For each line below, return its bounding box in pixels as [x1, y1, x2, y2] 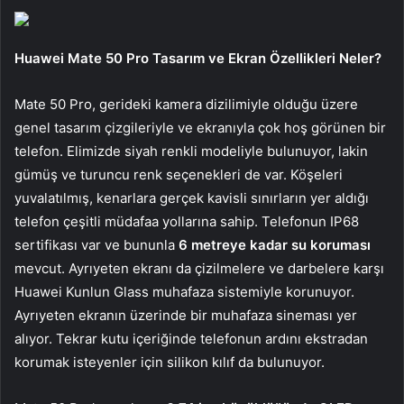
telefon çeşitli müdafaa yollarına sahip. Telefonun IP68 [14, 213, 359, 231]
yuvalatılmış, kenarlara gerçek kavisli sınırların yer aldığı [14, 189, 369, 207]
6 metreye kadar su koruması [179, 236, 371, 254]
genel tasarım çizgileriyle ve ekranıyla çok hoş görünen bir [14, 119, 386, 137]
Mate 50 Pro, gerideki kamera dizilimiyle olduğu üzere [14, 96, 358, 114]
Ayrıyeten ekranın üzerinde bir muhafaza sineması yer [14, 307, 357, 325]
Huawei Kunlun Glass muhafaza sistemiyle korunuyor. [14, 283, 354, 301]
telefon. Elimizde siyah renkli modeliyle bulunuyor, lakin [14, 142, 368, 161]
